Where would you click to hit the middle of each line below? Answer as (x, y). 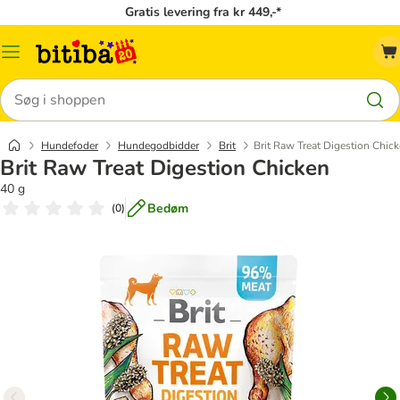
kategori (33, 72)
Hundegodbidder (158, 146)
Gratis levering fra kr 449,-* (203, 12)
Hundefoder (70, 146)
